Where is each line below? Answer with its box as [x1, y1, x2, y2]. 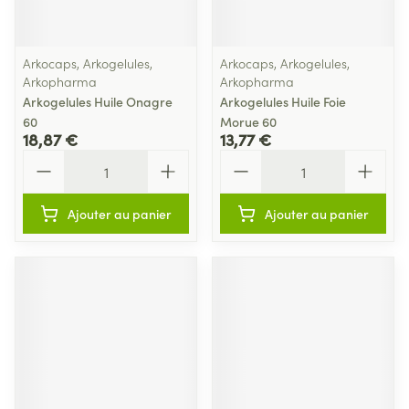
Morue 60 [220, 112, 277, 131]
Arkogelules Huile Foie [220, 92, 346, 110]
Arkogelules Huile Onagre [23, 92, 173, 110]
